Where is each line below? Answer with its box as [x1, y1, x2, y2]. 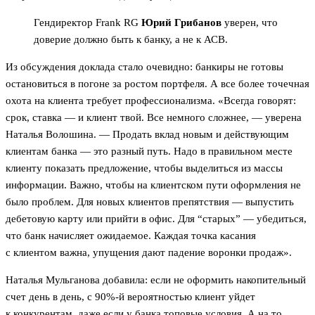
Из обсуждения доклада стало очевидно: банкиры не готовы [6, 61, 283, 73]
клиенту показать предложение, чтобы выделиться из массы [6, 162, 283, 174]
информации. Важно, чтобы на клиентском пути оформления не [6, 179, 301, 191]
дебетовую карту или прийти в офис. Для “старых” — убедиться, [6, 213, 307, 225]
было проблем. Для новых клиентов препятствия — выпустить [6, 196, 294, 208]
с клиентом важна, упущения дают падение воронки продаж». [6, 247, 292, 259]
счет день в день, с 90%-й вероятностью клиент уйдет [6, 291, 255, 303]
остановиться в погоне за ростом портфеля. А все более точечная [6, 78, 309, 90]
